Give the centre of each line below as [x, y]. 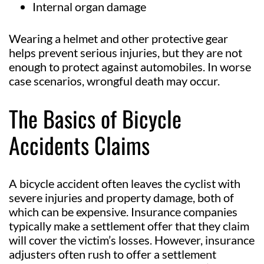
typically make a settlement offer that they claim [129, 225]
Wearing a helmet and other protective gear [118, 38]
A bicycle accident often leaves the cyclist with [125, 183]
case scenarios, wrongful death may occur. [114, 80]
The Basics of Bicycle [95, 118]
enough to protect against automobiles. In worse [130, 66]
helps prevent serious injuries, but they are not [126, 52]
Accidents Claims [79, 145]
